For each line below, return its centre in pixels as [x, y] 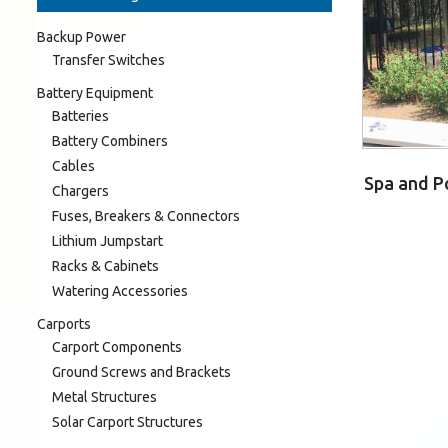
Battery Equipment [95, 92]
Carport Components [117, 346]
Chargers [80, 190]
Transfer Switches [108, 59]
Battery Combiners [110, 140]
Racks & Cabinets [105, 265]
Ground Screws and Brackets [141, 371]
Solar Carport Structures [127, 421]
